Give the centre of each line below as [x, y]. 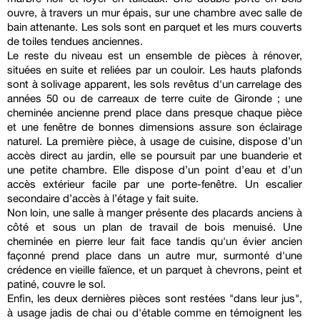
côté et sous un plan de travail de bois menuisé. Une [155, 227]
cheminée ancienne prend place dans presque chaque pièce [155, 113]
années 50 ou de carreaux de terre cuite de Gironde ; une [155, 99]
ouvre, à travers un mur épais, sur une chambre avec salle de [155, 13]
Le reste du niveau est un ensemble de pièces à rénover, [155, 56]
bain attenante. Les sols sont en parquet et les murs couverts [155, 27]
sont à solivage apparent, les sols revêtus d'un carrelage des [155, 84]
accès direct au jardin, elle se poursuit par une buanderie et [155, 156]
